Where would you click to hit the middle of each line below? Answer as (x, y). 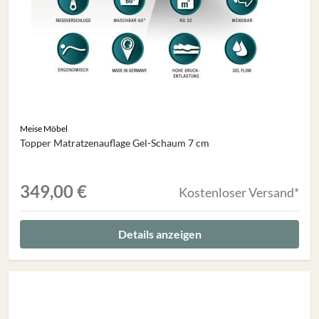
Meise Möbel (44, 129)
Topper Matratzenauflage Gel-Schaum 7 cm (115, 143)
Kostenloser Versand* (239, 192)
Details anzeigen (159, 234)
